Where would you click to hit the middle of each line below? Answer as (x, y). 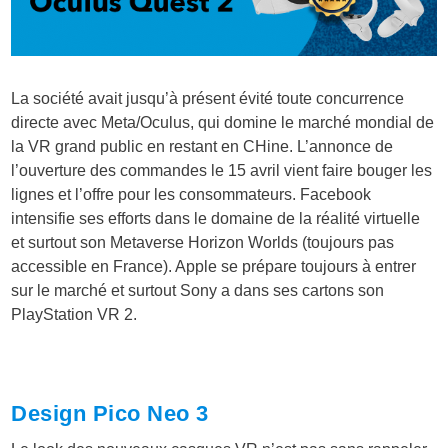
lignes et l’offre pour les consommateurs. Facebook (191, 195)
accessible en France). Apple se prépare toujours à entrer (214, 267)
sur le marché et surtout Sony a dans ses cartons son (198, 291)
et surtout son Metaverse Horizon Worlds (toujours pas (203, 243)
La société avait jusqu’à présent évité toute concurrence (208, 99)
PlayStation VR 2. (74, 315)
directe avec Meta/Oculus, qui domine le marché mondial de (223, 123)
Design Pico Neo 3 (110, 414)
